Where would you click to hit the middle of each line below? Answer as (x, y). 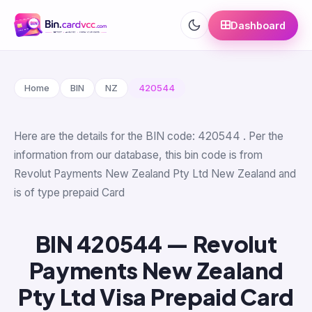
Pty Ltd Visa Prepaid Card (156, 297)
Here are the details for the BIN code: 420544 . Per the (149, 136)
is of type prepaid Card (69, 193)
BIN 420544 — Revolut (156, 244)
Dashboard (258, 25)
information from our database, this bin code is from (138, 155)
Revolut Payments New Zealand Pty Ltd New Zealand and (155, 174)
